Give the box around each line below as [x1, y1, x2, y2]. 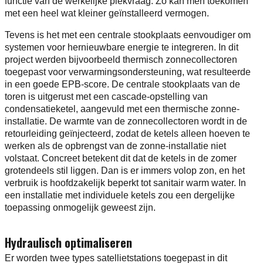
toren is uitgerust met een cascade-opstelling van [5, 92, 208, 102]
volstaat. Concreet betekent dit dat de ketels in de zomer [5, 153, 237, 164]
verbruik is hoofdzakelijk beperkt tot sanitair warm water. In [5, 178, 246, 188]
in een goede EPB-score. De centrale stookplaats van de [5, 79, 240, 90]
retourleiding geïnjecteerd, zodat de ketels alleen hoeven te [5, 129, 250, 139]
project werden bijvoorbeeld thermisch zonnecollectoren [5, 55, 237, 65]
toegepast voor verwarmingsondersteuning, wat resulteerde [5, 67, 251, 77]
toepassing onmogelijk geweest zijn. [5, 203, 156, 213]
